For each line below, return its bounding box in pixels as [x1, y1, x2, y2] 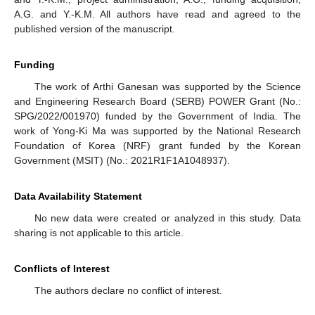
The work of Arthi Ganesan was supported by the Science [34, 81, 301, 93]
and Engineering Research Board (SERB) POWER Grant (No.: [14, 96, 301, 108]
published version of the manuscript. [14, 23, 175, 35]
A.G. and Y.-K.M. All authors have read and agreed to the [14, 8, 301, 20]
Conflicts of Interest [14, 263, 110, 275]
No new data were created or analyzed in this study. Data [34, 212, 301, 224]
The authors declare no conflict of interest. [34, 285, 222, 297]
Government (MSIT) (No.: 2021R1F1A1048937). [14, 155, 230, 167]
